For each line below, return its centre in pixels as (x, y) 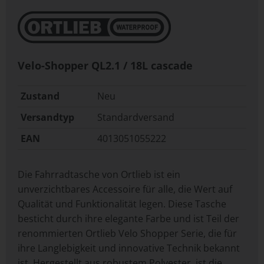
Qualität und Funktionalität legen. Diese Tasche (122, 204)
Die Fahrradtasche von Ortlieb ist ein (99, 175)
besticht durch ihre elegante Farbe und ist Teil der (128, 219)
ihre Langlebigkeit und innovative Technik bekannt (129, 248)
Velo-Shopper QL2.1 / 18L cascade (105, 66)
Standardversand (136, 118)
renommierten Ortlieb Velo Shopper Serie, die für (127, 234)
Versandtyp (47, 118)
